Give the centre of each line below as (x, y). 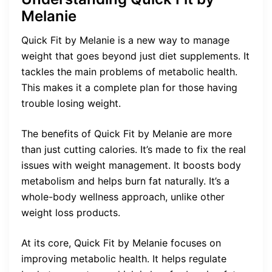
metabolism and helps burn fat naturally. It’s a (125, 181)
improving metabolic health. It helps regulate (124, 259)
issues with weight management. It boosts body (131, 165)
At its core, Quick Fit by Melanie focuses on (121, 243)
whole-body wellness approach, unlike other (123, 197)
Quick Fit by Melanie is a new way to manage (125, 40)
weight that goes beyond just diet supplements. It (135, 56)
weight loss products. (71, 213)
